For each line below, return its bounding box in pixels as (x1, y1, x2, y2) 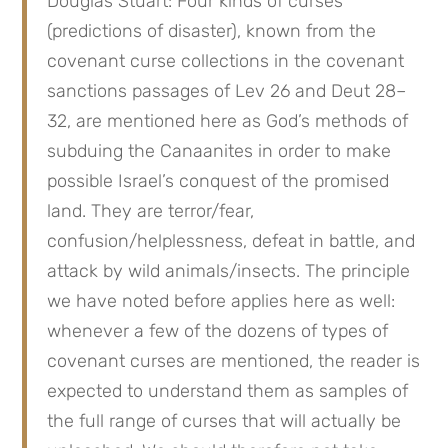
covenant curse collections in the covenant (47, 50, 405, 72)
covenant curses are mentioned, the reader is (47, 350, 421, 372)
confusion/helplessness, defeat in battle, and (47, 230, 416, 252)
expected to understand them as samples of (47, 380, 409, 402)
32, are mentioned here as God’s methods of (47, 110, 409, 132)
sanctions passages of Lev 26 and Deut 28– (47, 80, 407, 102)
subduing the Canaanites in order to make (47, 140, 392, 162)
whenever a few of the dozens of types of (47, 320, 389, 342)
